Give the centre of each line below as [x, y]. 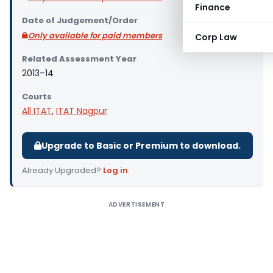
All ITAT [37, 111]
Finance [213, 7]
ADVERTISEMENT [136, 204]
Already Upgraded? [62, 170]
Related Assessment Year [79, 59]
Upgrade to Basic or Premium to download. [141, 146]
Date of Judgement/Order [80, 20]
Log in [115, 170]
